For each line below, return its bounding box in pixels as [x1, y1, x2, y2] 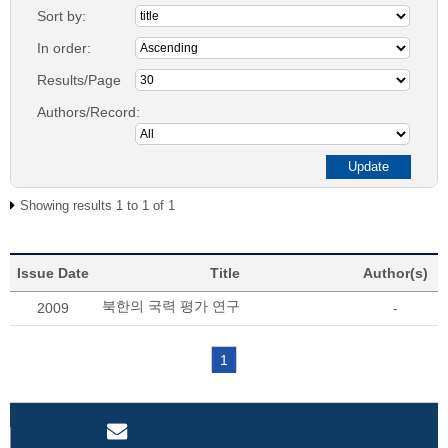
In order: [37, 40, 91, 56]
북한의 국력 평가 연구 [102, 298, 240, 314]
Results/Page [37, 72, 121, 88]
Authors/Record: [37, 104, 140, 120]
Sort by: [37, 8, 86, 24]
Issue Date [17, 265, 89, 281]
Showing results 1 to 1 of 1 [20, 198, 175, 213]
